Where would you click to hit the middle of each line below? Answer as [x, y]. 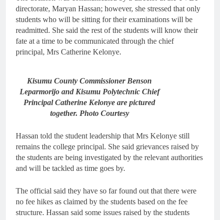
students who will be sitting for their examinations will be [104, 19]
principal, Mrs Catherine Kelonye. [69, 52]
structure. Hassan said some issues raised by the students [103, 212]
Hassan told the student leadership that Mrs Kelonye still [103, 136]
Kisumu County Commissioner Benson [89, 81]
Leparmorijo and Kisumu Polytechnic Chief [89, 91]
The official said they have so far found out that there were [106, 191]
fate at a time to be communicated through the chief [95, 41]
